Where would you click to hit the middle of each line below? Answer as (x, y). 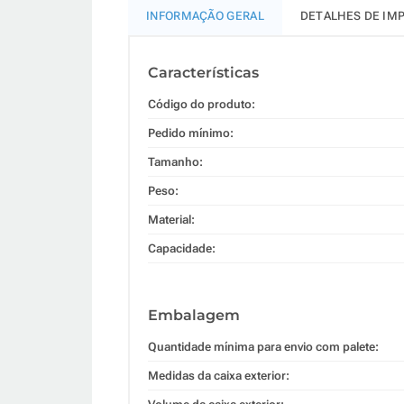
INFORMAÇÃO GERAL (205, 15)
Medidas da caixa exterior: (219, 375)
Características (203, 72)
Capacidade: (182, 248)
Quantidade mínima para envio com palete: (263, 346)
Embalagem (194, 315)
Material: (171, 219)
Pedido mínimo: (191, 133)
